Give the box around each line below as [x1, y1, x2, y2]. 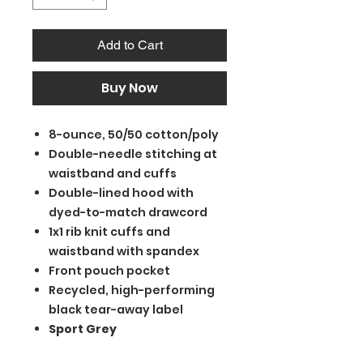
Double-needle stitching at [49, 146, 217, 163]
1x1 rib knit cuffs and [49, 224, 170, 241]
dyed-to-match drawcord [49, 204, 207, 221]
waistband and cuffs [49, 165, 177, 182]
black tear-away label [49, 301, 183, 318]
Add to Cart [96, 37, 163, 53]
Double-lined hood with [49, 185, 194, 202]
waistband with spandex [49, 243, 199, 260]
